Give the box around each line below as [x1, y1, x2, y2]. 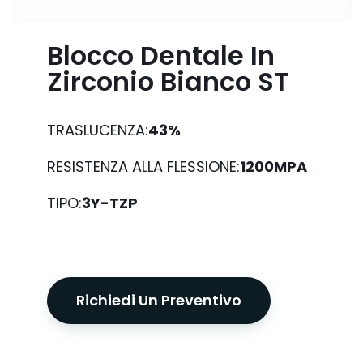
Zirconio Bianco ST [47, 63, 288, 100]
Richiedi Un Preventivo [76, 290, 241, 310]
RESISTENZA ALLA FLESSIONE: [47, 156, 240, 177]
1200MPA [240, 156, 307, 177]
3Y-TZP [82, 193, 138, 213]
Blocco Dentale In [47, 37, 275, 74]
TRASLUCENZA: [47, 120, 148, 140]
